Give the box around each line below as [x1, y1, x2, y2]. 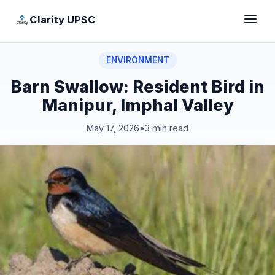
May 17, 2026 [87, 123, 139, 133]
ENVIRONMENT [106, 55, 169, 65]
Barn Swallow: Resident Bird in [10, 77, 265, 96]
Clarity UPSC [29, 13, 96, 26]
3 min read [145, 123, 188, 133]
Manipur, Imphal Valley [41, 95, 234, 115]
